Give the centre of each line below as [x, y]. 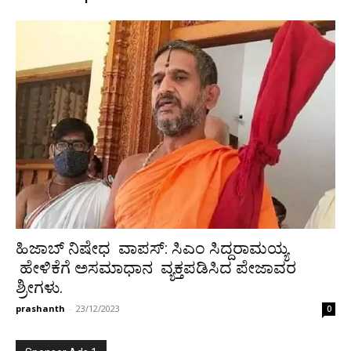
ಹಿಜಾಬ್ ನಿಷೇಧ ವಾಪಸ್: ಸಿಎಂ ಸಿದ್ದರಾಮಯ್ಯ [152, 249]
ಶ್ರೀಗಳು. [40, 288]
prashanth [40, 309]
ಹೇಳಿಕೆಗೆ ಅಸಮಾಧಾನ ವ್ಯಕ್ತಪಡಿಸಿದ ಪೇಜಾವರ [156, 268]
